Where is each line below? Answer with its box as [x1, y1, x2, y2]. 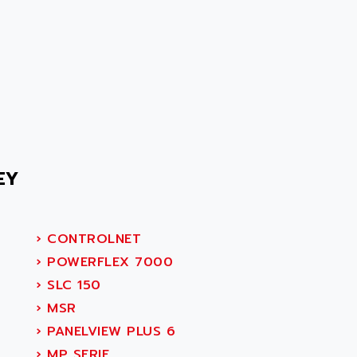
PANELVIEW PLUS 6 [41, 322, 175, 341]
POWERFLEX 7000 [41, 253, 173, 272]
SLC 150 [41, 276, 101, 295]
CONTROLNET [41, 229, 141, 249]
